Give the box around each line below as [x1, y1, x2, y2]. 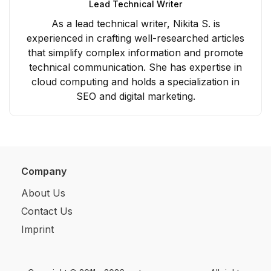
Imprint [21, 223, 54, 235]
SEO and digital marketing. [76, 90, 195, 102]
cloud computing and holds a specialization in [31, 75, 240, 88]
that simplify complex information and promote [28, 46, 243, 59]
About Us [21, 186, 65, 199]
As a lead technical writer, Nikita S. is [51, 17, 220, 30]
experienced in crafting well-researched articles [27, 31, 244, 44]
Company [21, 165, 67, 177]
